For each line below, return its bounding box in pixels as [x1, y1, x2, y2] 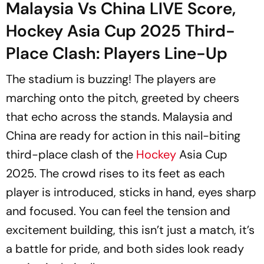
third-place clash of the [6, 146, 133, 162]
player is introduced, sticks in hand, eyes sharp [6, 184, 256, 200]
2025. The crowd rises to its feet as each [6, 165, 225, 181]
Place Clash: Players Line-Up [6, 42, 227, 64]
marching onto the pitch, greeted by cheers [6, 90, 239, 105]
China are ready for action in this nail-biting [6, 127, 240, 143]
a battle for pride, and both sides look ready [6, 240, 244, 256]
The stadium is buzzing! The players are [6, 71, 216, 87]
